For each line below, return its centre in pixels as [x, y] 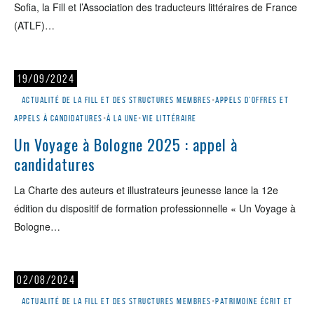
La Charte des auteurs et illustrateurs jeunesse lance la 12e [146, 190]
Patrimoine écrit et [254, 301]
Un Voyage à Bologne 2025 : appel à [126, 144]
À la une [122, 118]
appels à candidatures [59, 118]
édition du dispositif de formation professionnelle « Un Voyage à [155, 208]
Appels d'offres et [252, 100]
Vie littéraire [169, 118]
